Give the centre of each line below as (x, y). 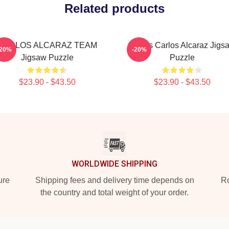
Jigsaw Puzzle (47, 58)
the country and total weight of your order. (114, 192)
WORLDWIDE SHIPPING (114, 164)
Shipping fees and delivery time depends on (114, 180)
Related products (114, 8)
